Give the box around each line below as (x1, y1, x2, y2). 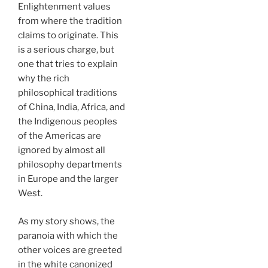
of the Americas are (18, 130, 101, 142)
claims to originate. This (18, 30, 118, 41)
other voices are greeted (18, 244, 122, 255)
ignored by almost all (18, 145, 105, 156)
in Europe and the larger (18, 173, 118, 185)
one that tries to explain (18, 59, 118, 70)
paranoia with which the (18, 230, 118, 241)
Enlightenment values (18, 1, 111, 13)
